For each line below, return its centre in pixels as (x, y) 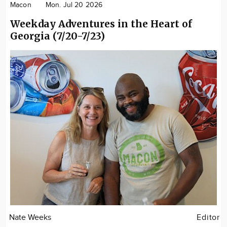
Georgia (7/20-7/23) (58, 36)
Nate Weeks (30, 217)
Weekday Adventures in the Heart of (101, 24)
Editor (208, 217)
